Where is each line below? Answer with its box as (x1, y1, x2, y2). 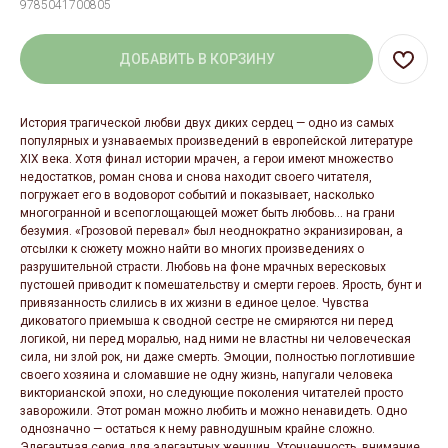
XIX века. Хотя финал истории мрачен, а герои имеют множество (20, 152, 393, 166)
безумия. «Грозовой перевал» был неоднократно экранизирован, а (20, 224, 403, 238)
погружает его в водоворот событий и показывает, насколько (20, 188, 374, 202)
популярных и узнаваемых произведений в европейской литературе (20, 134, 413, 148)
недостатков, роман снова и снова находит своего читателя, (20, 170, 372, 184)
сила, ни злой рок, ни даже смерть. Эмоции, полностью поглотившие (20, 350, 415, 364)
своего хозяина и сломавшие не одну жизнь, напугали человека (20, 368, 393, 382)
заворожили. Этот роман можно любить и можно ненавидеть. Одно (20, 404, 407, 418)
